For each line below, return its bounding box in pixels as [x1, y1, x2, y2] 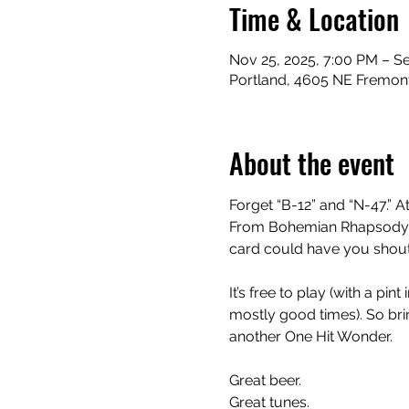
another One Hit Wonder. [228, 328, 393, 345]
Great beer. [228, 372, 301, 389]
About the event [228, 142, 394, 184]
